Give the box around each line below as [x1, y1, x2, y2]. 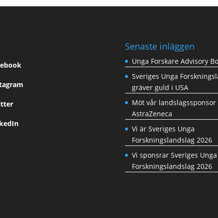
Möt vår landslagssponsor [132, 97, 217, 107]
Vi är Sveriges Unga [132, 124, 195, 133]
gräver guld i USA [132, 82, 189, 92]
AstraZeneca [132, 109, 173, 118]
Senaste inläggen [125, 40, 195, 52]
